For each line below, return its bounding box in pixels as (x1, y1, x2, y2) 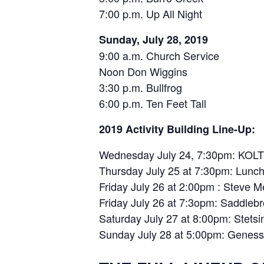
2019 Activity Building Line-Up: (98, 121, 255, 137)
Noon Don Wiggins (98, 64, 187, 80)
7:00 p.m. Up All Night (98, 6, 202, 22)
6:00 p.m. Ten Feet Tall (98, 95, 206, 111)
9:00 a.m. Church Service (98, 48, 219, 64)
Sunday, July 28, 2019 (98, 32, 208, 48)
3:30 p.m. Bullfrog (98, 80, 182, 95)
